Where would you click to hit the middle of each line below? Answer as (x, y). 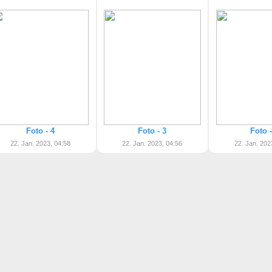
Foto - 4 (40, 131)
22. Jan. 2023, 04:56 (152, 143)
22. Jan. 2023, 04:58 (40, 143)
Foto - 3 (152, 131)
